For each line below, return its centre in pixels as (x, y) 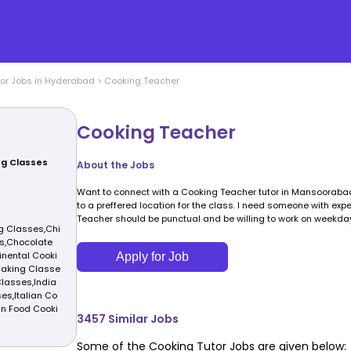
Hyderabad (69, 81)
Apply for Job (152, 256)
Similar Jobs (142, 318)
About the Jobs (116, 165)
